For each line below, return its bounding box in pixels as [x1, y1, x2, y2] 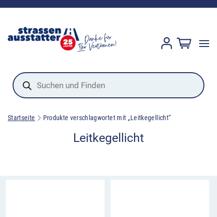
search [12, 78, 37, 89]
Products [12, 70, 46, 81]
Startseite [8, 114, 35, 122]
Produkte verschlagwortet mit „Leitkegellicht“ [43, 114, 171, 122]
